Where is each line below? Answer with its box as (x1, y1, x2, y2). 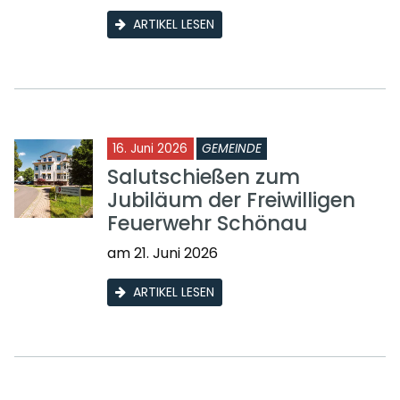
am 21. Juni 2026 (107, 243, 218, 264)
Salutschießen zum (107, 162, 300, 192)
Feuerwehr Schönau (107, 209, 307, 238)
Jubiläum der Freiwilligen (107, 186, 355, 215)
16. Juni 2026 (112, 140, 187, 158)
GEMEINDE (202, 140, 262, 158)
